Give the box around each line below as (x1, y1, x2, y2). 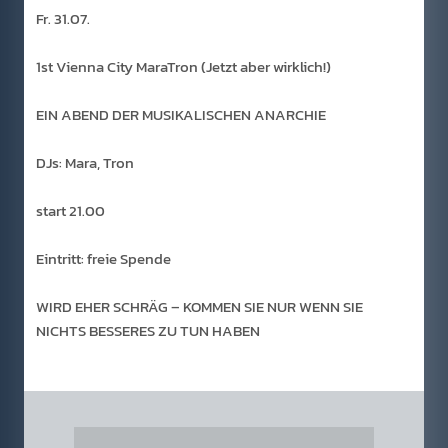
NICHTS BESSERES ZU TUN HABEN (36, 319, 260, 343)
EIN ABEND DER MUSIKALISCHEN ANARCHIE (36, 103, 326, 127)
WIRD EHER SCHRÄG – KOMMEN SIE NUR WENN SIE (36, 295, 363, 319)
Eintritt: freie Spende (36, 247, 171, 271)
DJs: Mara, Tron (36, 151, 134, 175)
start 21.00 (36, 199, 105, 223)
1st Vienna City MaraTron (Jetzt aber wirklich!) (36, 55, 331, 79)
